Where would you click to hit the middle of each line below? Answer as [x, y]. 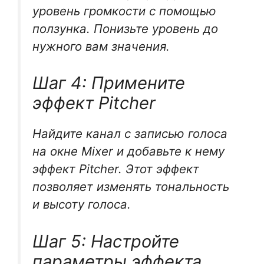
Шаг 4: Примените [109, 83]
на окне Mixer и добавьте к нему [128, 151]
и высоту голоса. [82, 204]
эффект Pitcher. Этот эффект [116, 169]
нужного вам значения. [101, 46]
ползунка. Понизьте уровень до [125, 28]
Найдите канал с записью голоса [130, 134]
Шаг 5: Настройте [106, 241]
